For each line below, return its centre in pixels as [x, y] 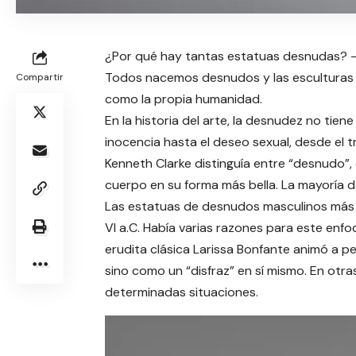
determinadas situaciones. [181, 292]
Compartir [40, 77]
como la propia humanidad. [183, 99]
